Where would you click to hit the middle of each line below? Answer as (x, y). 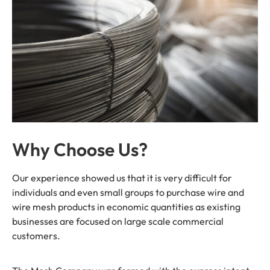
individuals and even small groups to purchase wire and (128, 192)
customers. (36, 235)
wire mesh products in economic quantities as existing (126, 206)
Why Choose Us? (80, 149)
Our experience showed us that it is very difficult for (122, 177)
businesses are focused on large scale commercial (118, 221)
